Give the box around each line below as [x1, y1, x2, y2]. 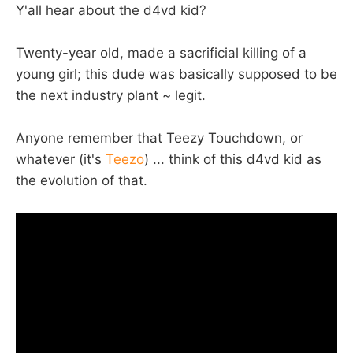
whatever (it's [16, 150, 106, 167]
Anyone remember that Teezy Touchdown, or [16, 129, 303, 146]
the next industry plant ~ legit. [16, 87, 206, 103]
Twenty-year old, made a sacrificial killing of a [16, 44, 307, 61]
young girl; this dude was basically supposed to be [16, 65, 337, 82]
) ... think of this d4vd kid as [144, 150, 321, 167]
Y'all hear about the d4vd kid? [16, 2, 206, 18]
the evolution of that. [16, 172, 147, 188]
